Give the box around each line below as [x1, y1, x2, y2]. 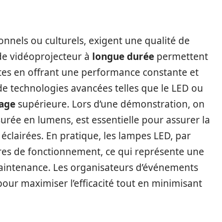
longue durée [92, 50, 154, 63]
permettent [154, 50, 208, 63]
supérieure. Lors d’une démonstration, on [15, 98, 205, 111]
